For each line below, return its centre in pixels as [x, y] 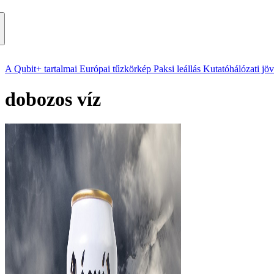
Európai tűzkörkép [115, 69]
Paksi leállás [177, 69]
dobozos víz [53, 99]
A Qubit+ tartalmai [41, 69]
